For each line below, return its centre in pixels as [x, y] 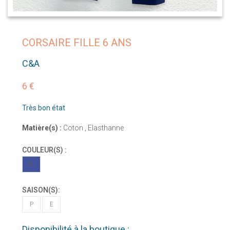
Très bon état [44, 108]
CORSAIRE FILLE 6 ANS [77, 43]
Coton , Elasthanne [93, 128]
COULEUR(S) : [44, 150]
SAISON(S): [41, 190]
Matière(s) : [42, 128]
